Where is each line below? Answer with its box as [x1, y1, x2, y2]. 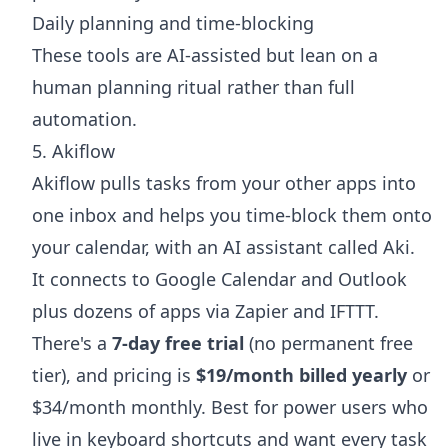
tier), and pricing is [32, 362, 196, 387]
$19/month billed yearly [196, 362, 407, 387]
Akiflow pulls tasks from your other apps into [32, 170, 416, 195]
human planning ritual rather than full [32, 74, 355, 99]
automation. [32, 106, 137, 131]
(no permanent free [244, 330, 413, 355]
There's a [32, 330, 112, 355]
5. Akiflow [32, 138, 115, 163]
